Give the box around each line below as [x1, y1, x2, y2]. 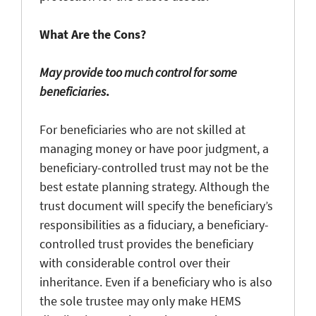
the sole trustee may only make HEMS [39, 292, 241, 309]
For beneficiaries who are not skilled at [39, 121, 245, 138]
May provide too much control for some [39, 63, 237, 80]
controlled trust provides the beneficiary [39, 235, 253, 252]
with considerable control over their [39, 254, 230, 271]
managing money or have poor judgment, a [39, 140, 269, 157]
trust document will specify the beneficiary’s [39, 197, 273, 214]
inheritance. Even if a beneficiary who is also [39, 273, 272, 290]
